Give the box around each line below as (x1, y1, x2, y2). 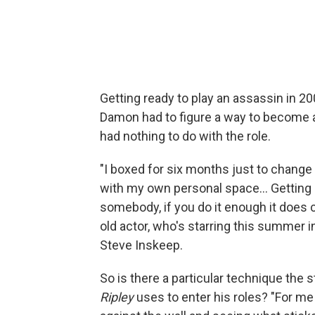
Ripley (100, 290, 134, 304)
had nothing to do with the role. (100, 129, 271, 143)
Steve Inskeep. (100, 238, 183, 252)
